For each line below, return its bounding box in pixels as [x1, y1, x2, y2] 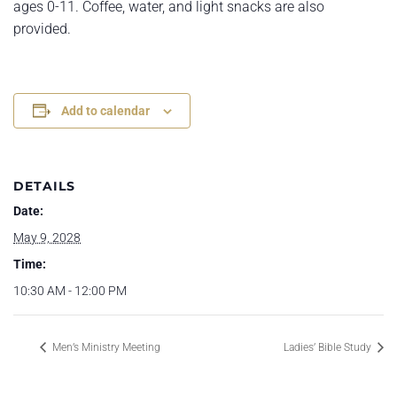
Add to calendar [60, 104, 150, 118]
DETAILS [13, 178, 75, 194]
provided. [13, 20, 71, 37]
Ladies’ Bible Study [284, 340, 374, 354]
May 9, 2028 [13, 230, 81, 245]
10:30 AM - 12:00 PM [13, 284, 127, 298]
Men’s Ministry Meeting [50, 340, 160, 354]
